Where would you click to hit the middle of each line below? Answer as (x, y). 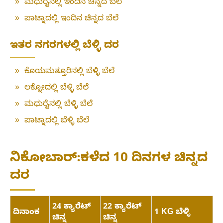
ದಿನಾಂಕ (26, 213)
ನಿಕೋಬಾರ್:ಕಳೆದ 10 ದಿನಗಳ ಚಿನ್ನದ (109, 159)
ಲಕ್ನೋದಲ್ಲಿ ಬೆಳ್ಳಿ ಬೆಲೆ (56, 89)
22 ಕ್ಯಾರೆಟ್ (122, 207)
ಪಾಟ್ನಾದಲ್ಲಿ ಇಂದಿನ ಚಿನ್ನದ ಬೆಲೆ (71, 20)
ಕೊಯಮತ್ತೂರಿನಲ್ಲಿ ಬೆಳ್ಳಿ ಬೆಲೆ (69, 72)
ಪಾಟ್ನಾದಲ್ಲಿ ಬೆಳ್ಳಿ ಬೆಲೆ (57, 122)
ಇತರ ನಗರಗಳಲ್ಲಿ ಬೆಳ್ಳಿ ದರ (64, 47)
